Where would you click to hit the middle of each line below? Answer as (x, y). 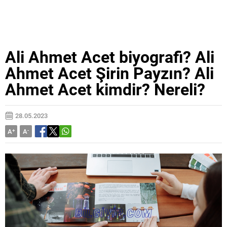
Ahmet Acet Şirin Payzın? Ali (109, 73)
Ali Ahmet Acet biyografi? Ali (110, 56)
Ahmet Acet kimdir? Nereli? (105, 89)
